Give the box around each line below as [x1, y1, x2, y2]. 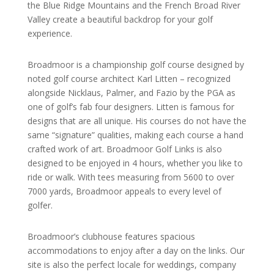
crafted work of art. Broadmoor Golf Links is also [27, 143, 222, 155]
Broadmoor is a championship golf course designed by [27, 58, 244, 70]
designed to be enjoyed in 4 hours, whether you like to [27, 157, 243, 169]
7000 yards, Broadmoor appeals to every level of [27, 185, 221, 197]
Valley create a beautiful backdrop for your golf [27, 13, 213, 25]
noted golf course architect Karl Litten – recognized [27, 72, 231, 84]
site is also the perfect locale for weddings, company [27, 258, 236, 270]
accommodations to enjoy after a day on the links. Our [27, 244, 245, 256]
